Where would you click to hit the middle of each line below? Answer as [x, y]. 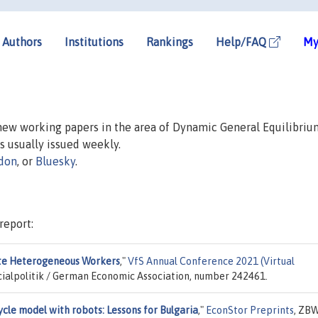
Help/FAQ [242, 42]
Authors [22, 42]
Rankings [170, 42]
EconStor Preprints [250, 310]
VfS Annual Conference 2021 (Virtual [211, 261]
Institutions [94, 42]
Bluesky [55, 161]
